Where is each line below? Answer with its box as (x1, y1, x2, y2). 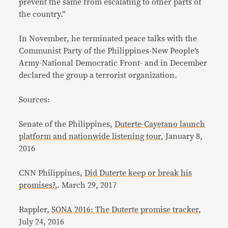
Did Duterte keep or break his (84, 169, 192, 177)
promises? (19, 181, 55, 189)
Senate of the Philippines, (19, 120, 115, 128)
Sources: (19, 96, 50, 104)
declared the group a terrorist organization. (19, 71, 178, 79)
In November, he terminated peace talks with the (19, 35, 197, 43)
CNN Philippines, (19, 169, 85, 177)
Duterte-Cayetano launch (115, 120, 206, 128)
